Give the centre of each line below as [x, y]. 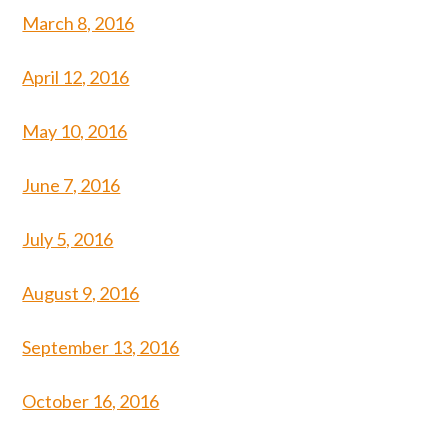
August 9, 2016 [81, 293]
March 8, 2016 [78, 23]
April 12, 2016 [76, 77]
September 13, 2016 [101, 347]
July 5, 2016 [68, 239]
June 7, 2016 [71, 185]
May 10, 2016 [75, 131]
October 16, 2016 [91, 401]
